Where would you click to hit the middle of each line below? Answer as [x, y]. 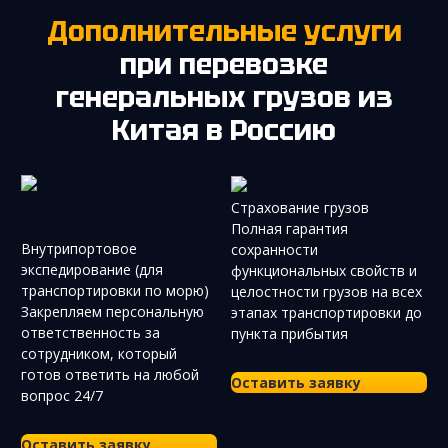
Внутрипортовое [79, 248]
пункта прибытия [289, 334]
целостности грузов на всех [326, 292]
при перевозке [224, 63]
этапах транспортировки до [326, 313]
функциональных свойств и [324, 271]
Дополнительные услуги [234, 30]
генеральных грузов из [224, 96]
